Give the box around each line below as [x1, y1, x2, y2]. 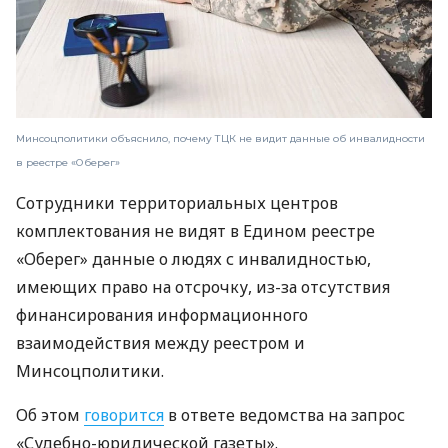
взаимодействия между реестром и [16, 332, 305, 355]
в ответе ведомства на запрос [164, 404, 405, 427]
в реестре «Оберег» [16, 156, 120, 170]
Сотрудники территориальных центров [16, 192, 338, 215]
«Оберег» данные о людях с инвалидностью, [16, 248, 371, 271]
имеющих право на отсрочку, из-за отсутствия [16, 276, 390, 299]
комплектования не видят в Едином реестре [16, 220, 375, 243]
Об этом [16, 404, 84, 427]
